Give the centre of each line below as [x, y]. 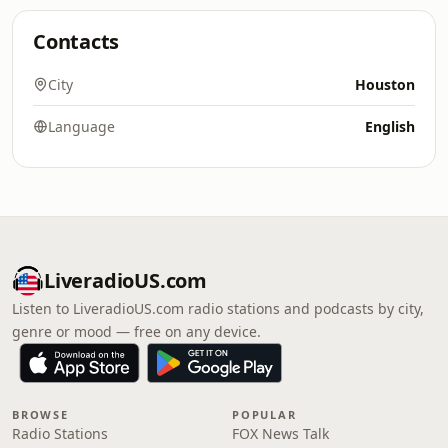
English [390, 126]
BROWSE [40, 414]
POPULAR [264, 414]
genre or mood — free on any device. [136, 331]
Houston [385, 84]
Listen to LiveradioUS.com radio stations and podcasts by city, [218, 308]
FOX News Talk [280, 433]
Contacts [76, 41]
